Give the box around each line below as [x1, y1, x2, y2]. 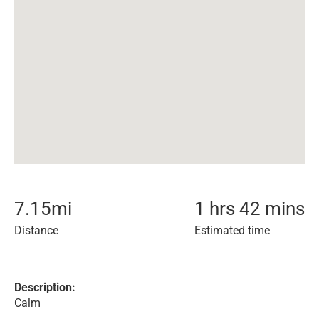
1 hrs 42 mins [194, 198, 305, 219]
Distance [14, 224, 58, 237]
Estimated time [194, 224, 270, 237]
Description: [14, 281, 75, 294]
